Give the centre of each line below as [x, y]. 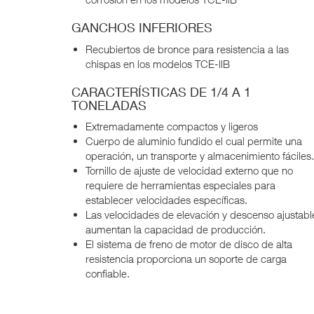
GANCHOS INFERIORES [142, 28]
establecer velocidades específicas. [166, 200]
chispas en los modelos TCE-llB [158, 63]
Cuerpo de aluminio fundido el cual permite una [194, 141]
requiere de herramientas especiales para [180, 185]
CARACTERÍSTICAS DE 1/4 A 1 [161, 91]
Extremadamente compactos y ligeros [172, 127]
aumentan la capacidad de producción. [176, 230]
